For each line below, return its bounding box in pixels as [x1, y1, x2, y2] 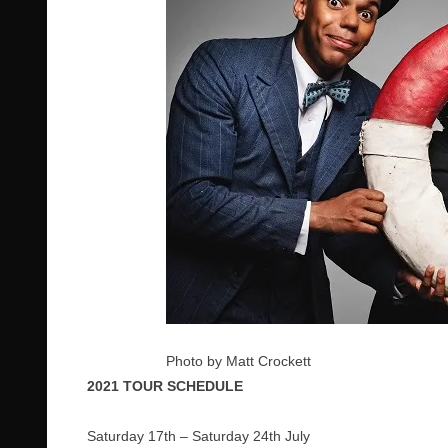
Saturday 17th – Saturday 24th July [87, 428, 310, 444]
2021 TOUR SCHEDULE [87, 378, 243, 394]
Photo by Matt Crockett [165, 353, 311, 369]
